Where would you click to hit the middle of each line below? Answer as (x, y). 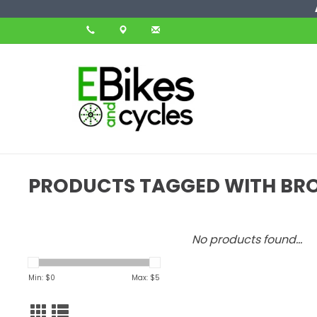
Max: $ (143, 278)
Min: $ (39, 278)
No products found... (247, 240)
